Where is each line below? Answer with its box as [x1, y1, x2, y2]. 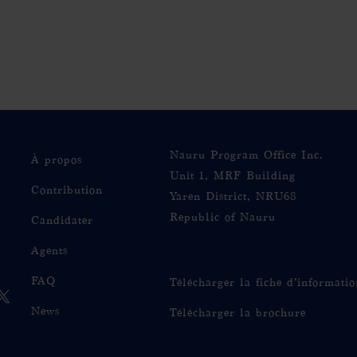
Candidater [31, 214, 93, 226]
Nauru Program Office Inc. [170, 149, 323, 161]
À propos [31, 154, 82, 166]
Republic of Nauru [170, 211, 276, 223]
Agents [31, 245, 68, 257]
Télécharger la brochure [170, 307, 306, 319]
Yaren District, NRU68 [170, 190, 296, 202]
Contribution [31, 184, 103, 196]
